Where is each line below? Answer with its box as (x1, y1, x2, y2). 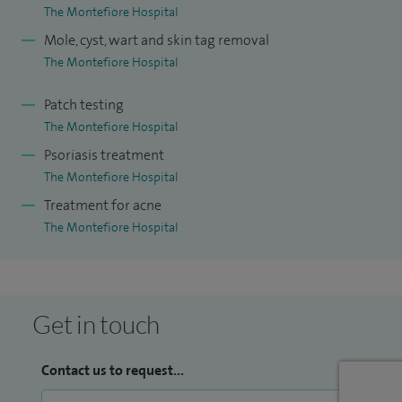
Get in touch (32, 309, 160, 340)
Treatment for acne (44, 196, 162, 215)
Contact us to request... (41, 361, 184, 380)
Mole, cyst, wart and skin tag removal (44, 31, 269, 50)
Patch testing (44, 95, 124, 115)
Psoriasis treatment (44, 145, 164, 165)
